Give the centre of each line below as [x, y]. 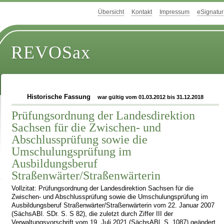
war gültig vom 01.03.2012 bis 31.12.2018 [151, 97]
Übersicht [111, 12]
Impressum [174, 12]
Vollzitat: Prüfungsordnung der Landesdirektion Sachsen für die [103, 188]
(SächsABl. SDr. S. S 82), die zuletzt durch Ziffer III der [92, 214]
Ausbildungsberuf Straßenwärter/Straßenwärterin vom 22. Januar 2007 [113, 205]
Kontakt [142, 12]
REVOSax [51, 53]
